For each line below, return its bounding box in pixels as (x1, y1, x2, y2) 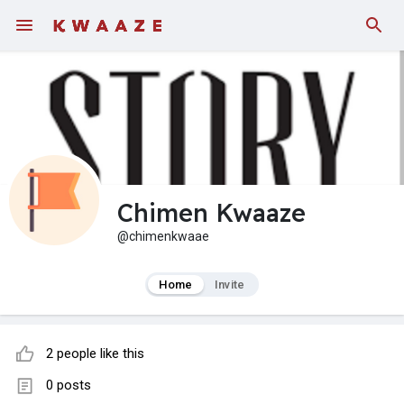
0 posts (46, 377, 91, 394)
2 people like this (46, 345, 144, 363)
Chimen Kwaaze (117, 197, 306, 229)
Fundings (25, 14, 81, 30)
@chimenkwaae (117, 229, 209, 244)
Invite (214, 278, 245, 292)
